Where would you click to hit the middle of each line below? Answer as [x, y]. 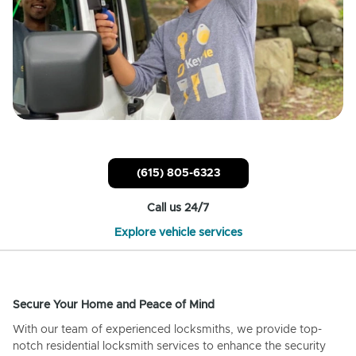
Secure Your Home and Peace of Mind [114, 305]
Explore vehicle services [178, 232]
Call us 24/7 [178, 208]
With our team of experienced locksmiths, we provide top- [167, 329]
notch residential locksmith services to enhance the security [169, 346]
